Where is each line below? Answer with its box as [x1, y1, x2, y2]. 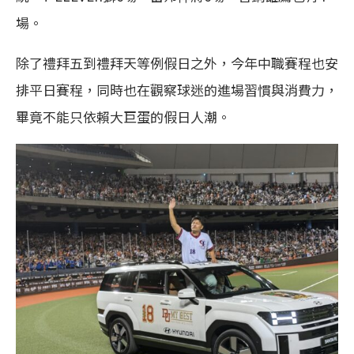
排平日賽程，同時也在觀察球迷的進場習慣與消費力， [16, 79, 338, 100]
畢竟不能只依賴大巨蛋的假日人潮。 [16, 106, 231, 126]
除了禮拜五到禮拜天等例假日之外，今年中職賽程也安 [16, 52, 338, 73]
